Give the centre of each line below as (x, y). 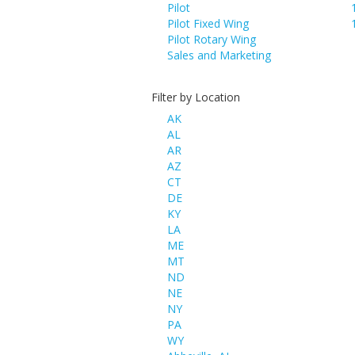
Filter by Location (196, 97)
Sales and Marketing (219, 55)
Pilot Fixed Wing (208, 23)
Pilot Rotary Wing (212, 39)
